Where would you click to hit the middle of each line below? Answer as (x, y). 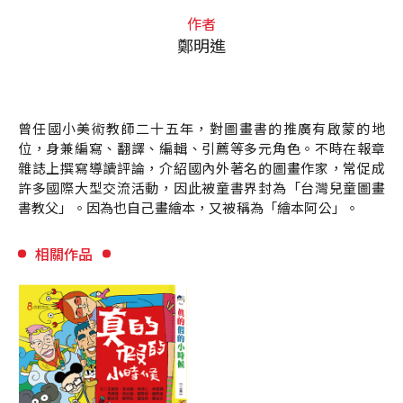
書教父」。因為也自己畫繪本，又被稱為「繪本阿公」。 (189, 208)
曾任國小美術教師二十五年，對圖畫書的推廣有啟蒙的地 (201, 129)
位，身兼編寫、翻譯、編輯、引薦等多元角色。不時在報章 (201, 148)
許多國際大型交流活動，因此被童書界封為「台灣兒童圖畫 (201, 188)
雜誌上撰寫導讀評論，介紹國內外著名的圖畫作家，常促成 (201, 168)
